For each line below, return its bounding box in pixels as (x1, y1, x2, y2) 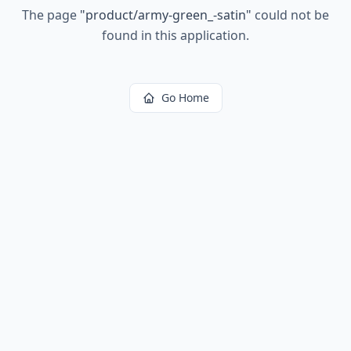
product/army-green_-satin (85, 6, 246, 24)
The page (22, 6, 80, 24)
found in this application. (102, 27, 249, 44)
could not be (251, 6, 329, 24)
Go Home (161, 90, 209, 105)
